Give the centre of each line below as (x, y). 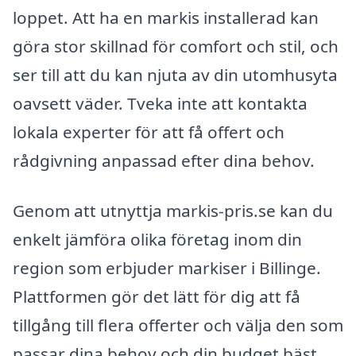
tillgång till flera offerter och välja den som (178, 325)
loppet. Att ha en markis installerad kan (166, 17)
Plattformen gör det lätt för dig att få (157, 297)
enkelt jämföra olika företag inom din (157, 240)
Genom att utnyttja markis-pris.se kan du (173, 211)
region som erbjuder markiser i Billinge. (167, 268)
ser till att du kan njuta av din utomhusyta (175, 74)
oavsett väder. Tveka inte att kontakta (160, 103)
